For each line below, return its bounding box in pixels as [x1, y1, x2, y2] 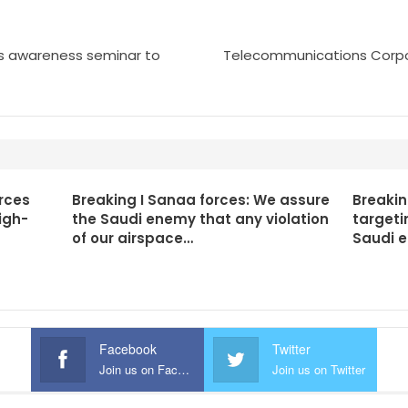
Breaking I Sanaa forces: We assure [71, 190, 330, 209]
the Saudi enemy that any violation [71, 209, 329, 229]
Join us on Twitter [272, 361, 365, 379]
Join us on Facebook [178, 361, 189, 379]
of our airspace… [71, 229, 193, 248]
